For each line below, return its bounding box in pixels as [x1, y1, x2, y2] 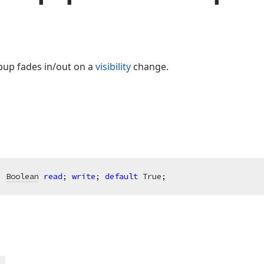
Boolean [6, 171, 39, 181]
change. [131, 60, 169, 73]
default [105, 171, 138, 181]
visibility [95, 60, 131, 73]
